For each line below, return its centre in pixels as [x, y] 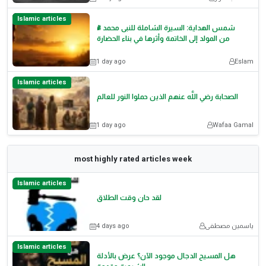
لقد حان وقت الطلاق [129, 198]
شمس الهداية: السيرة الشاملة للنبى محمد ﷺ [166, 28]
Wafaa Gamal [233, 125]
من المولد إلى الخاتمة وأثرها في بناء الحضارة [163, 39]
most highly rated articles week [133, 159]
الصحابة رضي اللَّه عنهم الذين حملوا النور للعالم [167, 97]
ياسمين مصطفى [229, 226]
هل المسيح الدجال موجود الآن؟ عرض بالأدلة [166, 256]
